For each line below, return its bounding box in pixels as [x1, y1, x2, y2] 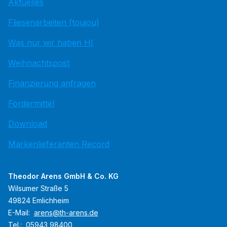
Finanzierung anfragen [8, 78, 96, 88]
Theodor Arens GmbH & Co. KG [8, 172, 119, 180]
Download [8, 119, 47, 129]
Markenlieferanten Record [8, 139, 109, 149]
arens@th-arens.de [33, 208, 98, 217]
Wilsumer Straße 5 [8, 184, 68, 193]
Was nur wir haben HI [8, 37, 93, 48]
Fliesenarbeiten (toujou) [8, 17, 99, 27]
